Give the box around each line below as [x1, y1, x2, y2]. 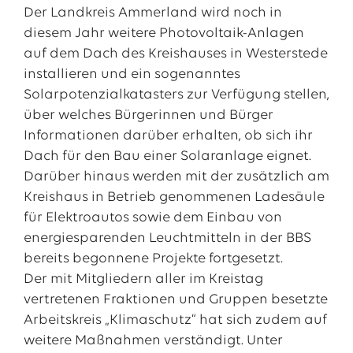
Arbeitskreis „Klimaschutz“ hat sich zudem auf [23, 313, 327, 328]
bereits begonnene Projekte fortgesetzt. [23, 251, 283, 266]
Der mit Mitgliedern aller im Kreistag [23, 272, 263, 287]
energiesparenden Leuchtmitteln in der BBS [23, 231, 311, 246]
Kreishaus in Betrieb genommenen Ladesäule [23, 190, 325, 205]
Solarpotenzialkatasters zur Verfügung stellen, [23, 87, 329, 102]
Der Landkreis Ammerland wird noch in [23, 6, 282, 20]
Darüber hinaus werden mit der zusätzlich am [23, 169, 329, 184]
